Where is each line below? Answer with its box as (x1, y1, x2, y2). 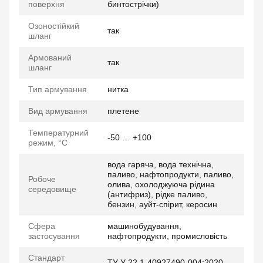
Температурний (28, 128, 89, 137)
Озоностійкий (28, 21, 79, 31)
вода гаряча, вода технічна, (107, 160, 214, 169)
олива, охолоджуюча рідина (107, 180, 215, 189)
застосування (28, 231, 80, 241)
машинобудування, (107, 221, 181, 231)
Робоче (28, 174, 56, 184)
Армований (28, 53, 72, 62)
